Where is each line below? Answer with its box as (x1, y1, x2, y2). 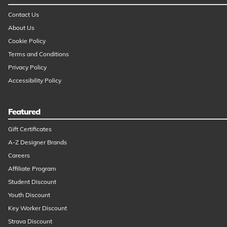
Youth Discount (8, 191, 50, 199)
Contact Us (8, 10, 39, 18)
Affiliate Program (8, 164, 56, 172)
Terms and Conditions (8, 50, 69, 58)
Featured (8, 106, 40, 117)
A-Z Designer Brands (8, 138, 67, 146)
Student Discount (8, 177, 56, 185)
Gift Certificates (8, 125, 52, 133)
